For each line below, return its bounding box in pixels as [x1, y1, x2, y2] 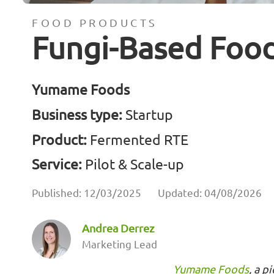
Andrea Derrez [82, 221, 154, 234]
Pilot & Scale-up [82, 155, 184, 173]
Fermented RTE [87, 130, 188, 148]
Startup [122, 105, 173, 123]
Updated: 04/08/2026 [158, 186, 262, 199]
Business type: [32, 105, 122, 123]
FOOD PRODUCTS [32, 16, 158, 29]
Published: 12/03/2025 [32, 186, 141, 199]
